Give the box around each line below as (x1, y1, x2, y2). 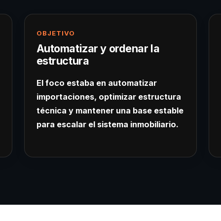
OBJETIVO (36, 29, 75, 37)
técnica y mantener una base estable (36, 106, 184, 116)
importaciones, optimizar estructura (36, 92, 181, 102)
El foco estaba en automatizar (36, 78, 157, 88)
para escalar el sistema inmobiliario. (36, 119, 179, 130)
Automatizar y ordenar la (36, 42, 160, 55)
